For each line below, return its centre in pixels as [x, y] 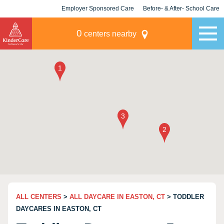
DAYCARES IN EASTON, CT [59, 209]
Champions [181, 26]
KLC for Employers [98, 26]
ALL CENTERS [39, 197]
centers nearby [109, 34]
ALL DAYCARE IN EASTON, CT [117, 197]
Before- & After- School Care [181, 8]
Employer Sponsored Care [98, 8]
